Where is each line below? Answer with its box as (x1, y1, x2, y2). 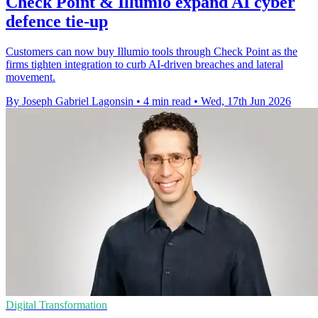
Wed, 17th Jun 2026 (201, 95, 291, 108)
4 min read (143, 95, 191, 108)
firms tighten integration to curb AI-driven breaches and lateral (6, 58, 283, 71)
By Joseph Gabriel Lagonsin (6, 95, 133, 108)
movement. (6, 71, 55, 84)
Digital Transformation (6, 299, 107, 312)
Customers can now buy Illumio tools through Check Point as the (6, 45, 297, 58)
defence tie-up (6, 12, 108, 31)
